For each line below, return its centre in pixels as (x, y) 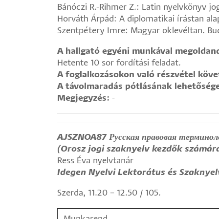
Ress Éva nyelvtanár (95, 161)
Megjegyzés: (83, 99)
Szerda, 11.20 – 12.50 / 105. (109, 193)
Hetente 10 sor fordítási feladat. (119, 63)
